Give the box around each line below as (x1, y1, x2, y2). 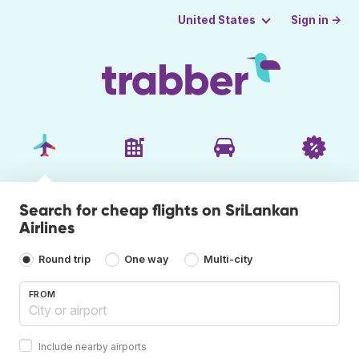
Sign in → (291, 13, 342, 26)
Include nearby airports (38, 340, 147, 353)
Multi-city (203, 253, 253, 266)
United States (177, 14, 256, 26)
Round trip (38, 253, 91, 266)
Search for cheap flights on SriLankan (19, 200, 299, 220)
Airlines (19, 217, 75, 237)
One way (124, 253, 170, 266)
